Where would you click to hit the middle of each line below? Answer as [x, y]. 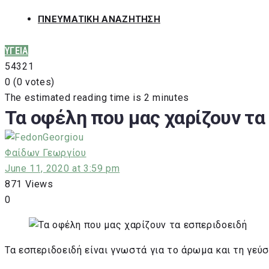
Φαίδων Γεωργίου [46, 153]
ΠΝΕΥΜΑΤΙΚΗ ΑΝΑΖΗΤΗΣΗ [99, 19]
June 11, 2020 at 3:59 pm [62, 168]
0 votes [34, 82]
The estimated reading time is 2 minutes [97, 98]
